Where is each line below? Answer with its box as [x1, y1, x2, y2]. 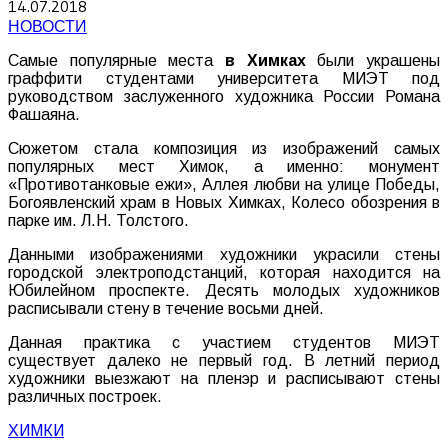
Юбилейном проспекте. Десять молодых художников [8, 282, 440, 300]
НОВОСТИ [8, 16, 87, 37]
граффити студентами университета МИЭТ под [8, 70, 440, 88]
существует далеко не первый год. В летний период [8, 352, 440, 370]
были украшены [305, 52, 441, 70]
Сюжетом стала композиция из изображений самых [8, 140, 440, 158]
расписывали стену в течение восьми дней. [8, 300, 324, 318]
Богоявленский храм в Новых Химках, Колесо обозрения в [8, 194, 440, 212]
